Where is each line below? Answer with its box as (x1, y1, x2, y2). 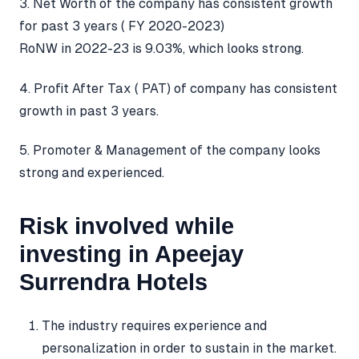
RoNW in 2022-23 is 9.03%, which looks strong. (19, 40, 304, 56)
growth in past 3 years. (19, 103, 159, 119)
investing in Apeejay (19, 241, 244, 268)
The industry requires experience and (42, 318, 267, 334)
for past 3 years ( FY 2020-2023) (19, 18, 224, 34)
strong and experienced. (19, 165, 164, 181)
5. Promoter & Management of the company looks (19, 143, 321, 159)
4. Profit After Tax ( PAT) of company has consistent (19, 80, 337, 96)
